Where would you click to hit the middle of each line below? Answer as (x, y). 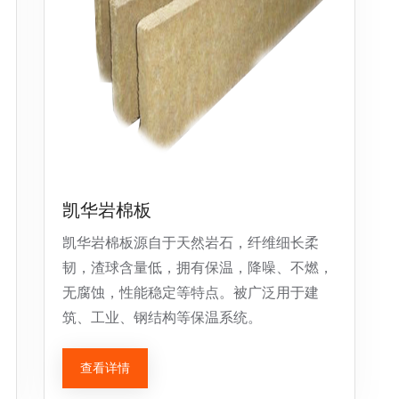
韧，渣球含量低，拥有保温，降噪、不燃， (198, 268)
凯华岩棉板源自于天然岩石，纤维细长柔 (191, 243)
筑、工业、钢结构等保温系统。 (162, 318)
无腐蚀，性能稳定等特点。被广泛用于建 (191, 293)
